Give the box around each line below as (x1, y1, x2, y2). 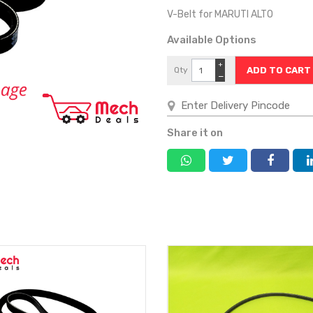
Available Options (167, 34, 256, 46)
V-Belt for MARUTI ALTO (167, 8, 275, 20)
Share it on (167, 126, 223, 139)
